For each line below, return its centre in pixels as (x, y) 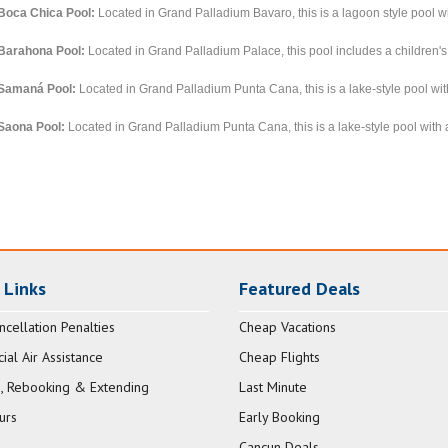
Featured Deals (299, 289)
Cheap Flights (279, 357)
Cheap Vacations (287, 327)
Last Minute (273, 387)
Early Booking (279, 417)
